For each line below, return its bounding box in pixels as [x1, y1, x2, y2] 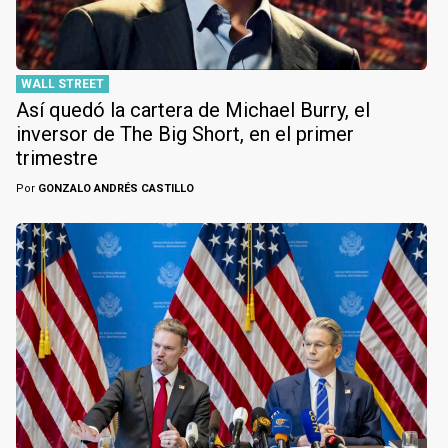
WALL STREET [21, 77, 104, 92]
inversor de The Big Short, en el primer [16, 122, 354, 147]
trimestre [16, 146, 98, 171]
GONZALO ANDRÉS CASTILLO [35, 182, 194, 196]
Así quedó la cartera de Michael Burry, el [16, 98, 370, 123]
